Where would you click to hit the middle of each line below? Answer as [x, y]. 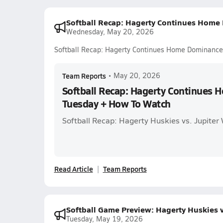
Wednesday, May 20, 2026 [110, 32]
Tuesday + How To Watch [116, 104]
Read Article [73, 169]
